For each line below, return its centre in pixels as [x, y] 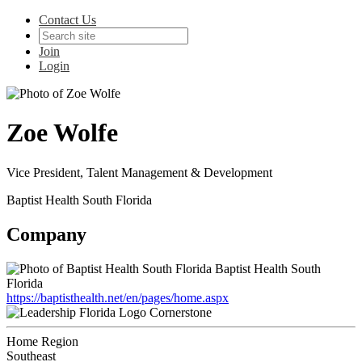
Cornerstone [181, 312]
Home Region [42, 341]
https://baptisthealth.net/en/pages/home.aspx [118, 297]
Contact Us [67, 20]
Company [46, 234]
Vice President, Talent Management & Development [139, 172]
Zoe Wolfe [62, 133]
